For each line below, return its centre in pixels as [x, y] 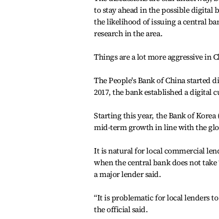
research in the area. [128, 33]
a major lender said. [128, 174]
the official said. [121, 209]
